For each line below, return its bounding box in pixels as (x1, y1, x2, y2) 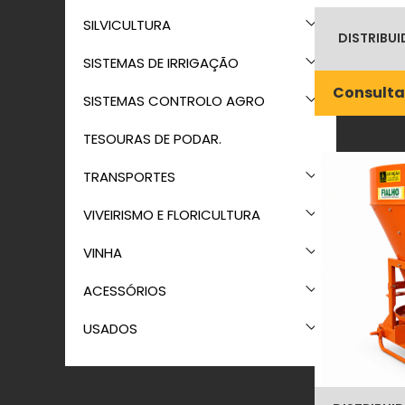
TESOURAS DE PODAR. (83, 129, 221, 148)
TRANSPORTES (83, 167, 175, 186)
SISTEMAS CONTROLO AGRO (83, 91, 265, 110)
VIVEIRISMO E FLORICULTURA (83, 205, 260, 224)
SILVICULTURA (83, 15, 171, 34)
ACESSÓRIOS (83, 281, 166, 300)
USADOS (83, 319, 137, 338)
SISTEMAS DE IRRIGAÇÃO (83, 53, 239, 72)
